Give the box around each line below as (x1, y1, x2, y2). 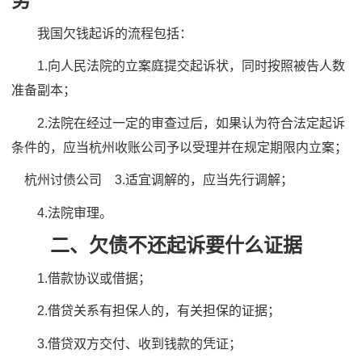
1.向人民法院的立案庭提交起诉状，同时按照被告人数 (11, 59, 345, 73)
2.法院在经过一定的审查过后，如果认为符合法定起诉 (11, 116, 345, 130)
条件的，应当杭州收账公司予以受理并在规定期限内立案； (11, 140, 347, 154)
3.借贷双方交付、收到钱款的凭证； (11, 336, 242, 351)
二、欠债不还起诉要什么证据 (11, 234, 302, 256)
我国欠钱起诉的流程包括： (11, 26, 192, 40)
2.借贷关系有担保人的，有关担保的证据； (11, 304, 280, 318)
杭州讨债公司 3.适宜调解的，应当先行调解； (11, 173, 293, 187)
